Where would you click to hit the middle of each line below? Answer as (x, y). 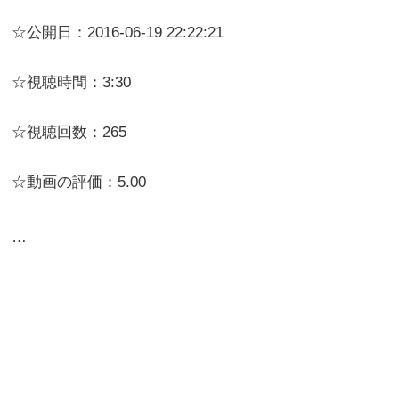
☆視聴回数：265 (69, 133)
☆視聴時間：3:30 (72, 83)
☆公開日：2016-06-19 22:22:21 (118, 33)
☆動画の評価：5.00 (79, 183)
